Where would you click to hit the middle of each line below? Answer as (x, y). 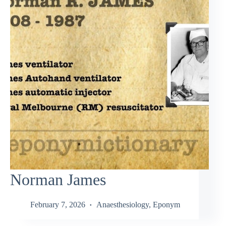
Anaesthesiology (123, 204)
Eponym (166, 204)
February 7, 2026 (58, 204)
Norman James (58, 180)
